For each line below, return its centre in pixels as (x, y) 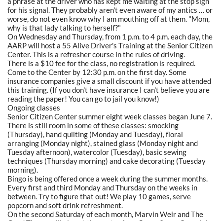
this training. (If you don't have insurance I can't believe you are (109, 90)
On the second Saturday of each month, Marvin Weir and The (105, 214)
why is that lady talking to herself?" (64, 27)
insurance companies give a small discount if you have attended (109, 81)
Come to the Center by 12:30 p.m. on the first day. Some (97, 72)
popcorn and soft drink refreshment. (65, 205)
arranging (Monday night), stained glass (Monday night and (103, 143)
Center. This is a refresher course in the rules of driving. (96, 54)
